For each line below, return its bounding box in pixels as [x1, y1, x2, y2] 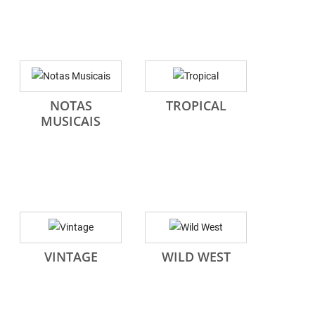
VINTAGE [44, 248, 98, 265]
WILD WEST [161, 248, 231, 265]
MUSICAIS [41, 112, 101, 129]
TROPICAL [165, 97, 226, 114]
